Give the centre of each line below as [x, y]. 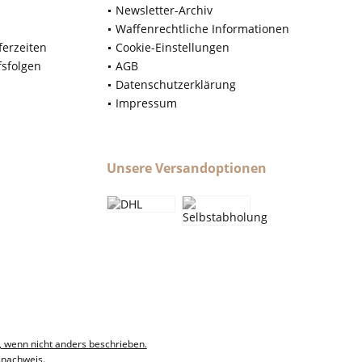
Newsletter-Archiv [164, 11]
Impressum [146, 103]
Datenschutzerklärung [176, 85]
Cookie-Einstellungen [173, 48]
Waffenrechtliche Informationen [202, 29]
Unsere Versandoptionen [187, 168]
